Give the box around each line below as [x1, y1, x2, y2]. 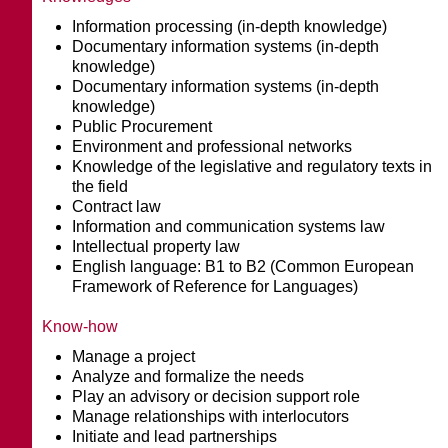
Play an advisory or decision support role [72, 387, 361, 405]
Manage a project [72, 347, 196, 365]
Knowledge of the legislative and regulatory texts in [72, 157, 433, 175]
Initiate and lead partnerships [72, 427, 278, 445]
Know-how [42, 317, 119, 335]
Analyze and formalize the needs [72, 367, 305, 385]
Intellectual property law [72, 237, 241, 255]
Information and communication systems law [72, 217, 386, 235]
